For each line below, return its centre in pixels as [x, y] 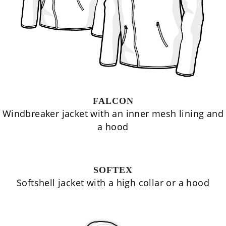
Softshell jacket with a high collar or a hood [113, 183]
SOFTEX [113, 170]
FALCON [113, 101]
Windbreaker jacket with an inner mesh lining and [113, 114]
